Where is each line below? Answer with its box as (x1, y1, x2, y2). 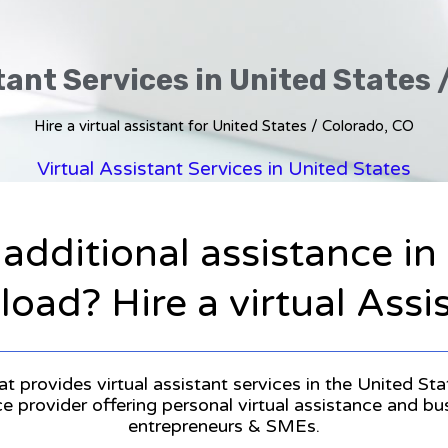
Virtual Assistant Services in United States (37, 158, 411, 180)
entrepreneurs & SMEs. (128, 415, 320, 437)
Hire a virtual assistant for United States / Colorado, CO (34, 117, 414, 135)
